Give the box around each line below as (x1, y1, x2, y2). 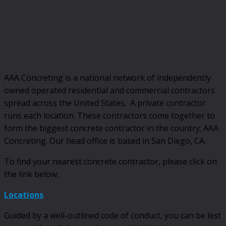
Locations (4, 189, 43, 200)
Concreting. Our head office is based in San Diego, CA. (4, 135, 206, 146)
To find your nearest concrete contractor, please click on (4, 155, 217, 167)
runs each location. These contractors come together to (4, 109, 215, 121)
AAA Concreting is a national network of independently (4, 72, 211, 83)
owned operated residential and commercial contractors (4, 84, 215, 96)
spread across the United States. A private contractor (4, 97, 206, 108)
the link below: (4, 168, 59, 180)
